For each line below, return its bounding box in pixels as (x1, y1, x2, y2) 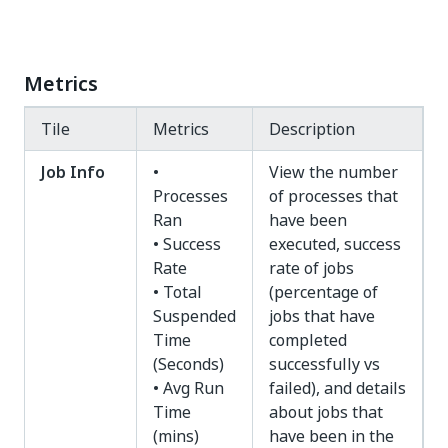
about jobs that (269, 400, 383, 424)
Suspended (153, 304, 236, 328)
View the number (269, 160, 398, 184)
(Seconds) (153, 352, 224, 376)
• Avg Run (153, 376, 224, 400)
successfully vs (269, 352, 380, 376)
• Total (153, 280, 202, 304)
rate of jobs (269, 256, 354, 280)
